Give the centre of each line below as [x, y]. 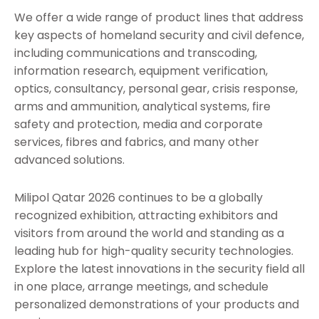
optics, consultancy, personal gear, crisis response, [156, 89]
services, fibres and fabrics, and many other [137, 142]
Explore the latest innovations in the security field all [159, 269]
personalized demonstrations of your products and [157, 305]
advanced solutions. [69, 160]
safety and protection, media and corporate [138, 125]
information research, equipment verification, [141, 71]
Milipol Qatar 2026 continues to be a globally [138, 198]
